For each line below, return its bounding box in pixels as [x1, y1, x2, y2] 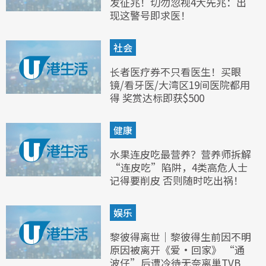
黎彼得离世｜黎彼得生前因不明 [110, 229, 251, 244]
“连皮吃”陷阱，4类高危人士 [110, 159, 248, 175]
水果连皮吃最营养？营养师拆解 [110, 146, 251, 161]
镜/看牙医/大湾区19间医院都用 [110, 77, 250, 92]
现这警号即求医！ [110, 7, 191, 23]
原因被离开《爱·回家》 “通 [110, 242, 245, 257]
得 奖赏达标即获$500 [110, 90, 204, 105]
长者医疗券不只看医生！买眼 [110, 64, 241, 79]
